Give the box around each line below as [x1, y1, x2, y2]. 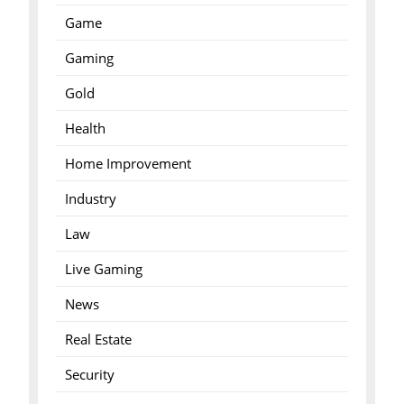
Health [64, 119, 106, 137]
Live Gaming [64, 260, 142, 278]
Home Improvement [64, 154, 191, 172]
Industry [64, 189, 116, 207]
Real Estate [64, 330, 132, 348]
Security [64, 365, 115, 383]
